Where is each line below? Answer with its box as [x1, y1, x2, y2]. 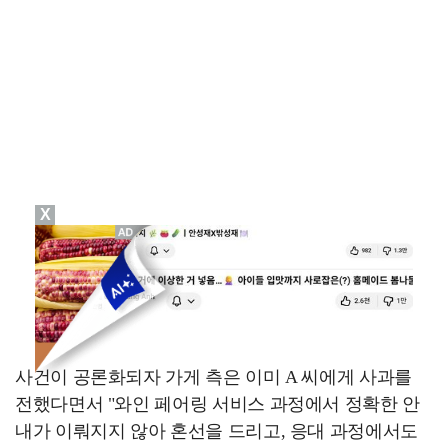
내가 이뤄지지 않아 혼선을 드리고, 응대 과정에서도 [15, 420, 418, 441]
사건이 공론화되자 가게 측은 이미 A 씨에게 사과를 [15, 366, 412, 387]
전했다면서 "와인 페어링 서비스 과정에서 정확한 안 [15, 393, 420, 414]
